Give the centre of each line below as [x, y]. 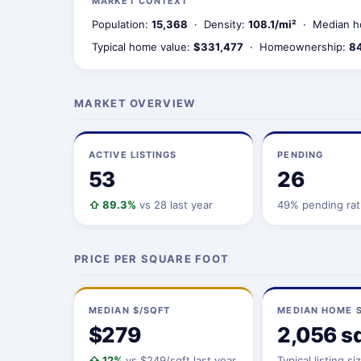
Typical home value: [143, 47]
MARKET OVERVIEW [135, 103]
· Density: [218, 24]
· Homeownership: [296, 47]
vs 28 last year [174, 205]
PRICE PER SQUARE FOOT [152, 259]
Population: [122, 24]
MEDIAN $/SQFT [130, 310]
